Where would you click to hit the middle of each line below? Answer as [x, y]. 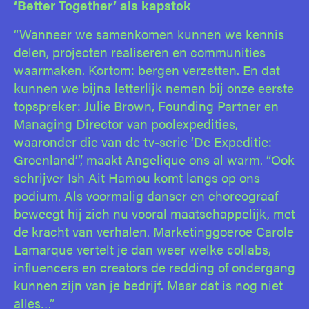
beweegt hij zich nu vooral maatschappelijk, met [154, 213]
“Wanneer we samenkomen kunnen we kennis [149, 34]
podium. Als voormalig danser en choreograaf [146, 195]
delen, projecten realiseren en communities [140, 52]
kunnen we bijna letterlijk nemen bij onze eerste [154, 88]
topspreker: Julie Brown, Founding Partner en [146, 106]
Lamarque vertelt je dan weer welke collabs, [142, 249]
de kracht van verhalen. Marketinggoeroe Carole [154, 231]
